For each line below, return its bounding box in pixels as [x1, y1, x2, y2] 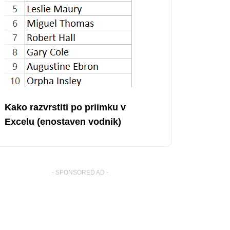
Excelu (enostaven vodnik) [5, 116, 121, 127]
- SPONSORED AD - [52, 168, 108, 176]
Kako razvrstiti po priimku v [5, 102, 126, 112]
